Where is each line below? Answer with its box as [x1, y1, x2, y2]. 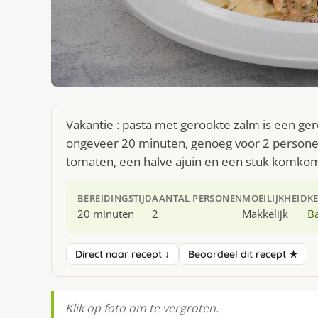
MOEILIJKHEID [242, 192, 308, 205]
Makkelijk [242, 207, 289, 221]
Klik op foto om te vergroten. [65, 300, 219, 317]
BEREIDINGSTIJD [77, 192, 153, 205]
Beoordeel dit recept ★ [188, 248, 298, 261]
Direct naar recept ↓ [75, 248, 170, 261]
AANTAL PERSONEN [152, 192, 243, 205]
